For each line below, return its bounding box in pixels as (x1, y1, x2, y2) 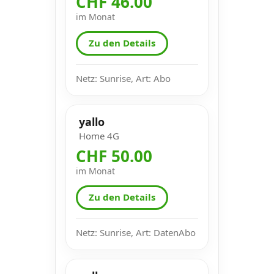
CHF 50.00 (76, 144, 152, 167)
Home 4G (79, 129, 119, 142)
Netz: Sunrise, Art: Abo (76, 72, 171, 84)
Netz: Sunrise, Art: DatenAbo (76, 226, 196, 239)
